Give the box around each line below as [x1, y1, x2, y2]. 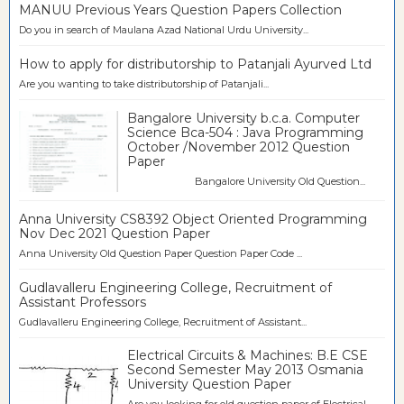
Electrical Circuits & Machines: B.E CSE [127, 347, 368, 364]
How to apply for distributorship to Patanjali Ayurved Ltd [19, 56, 372, 72]
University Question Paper [127, 376, 291, 393]
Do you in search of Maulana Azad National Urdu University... [19, 23, 308, 37]
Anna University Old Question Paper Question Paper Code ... [19, 247, 302, 261]
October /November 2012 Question [127, 138, 350, 155]
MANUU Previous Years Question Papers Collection [19, 2, 342, 19]
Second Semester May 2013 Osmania [127, 362, 363, 379]
